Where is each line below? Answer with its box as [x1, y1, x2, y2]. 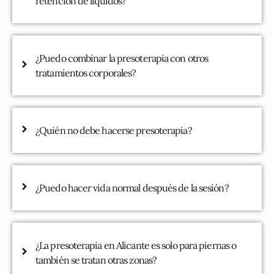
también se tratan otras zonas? [35, 254, 157, 267]
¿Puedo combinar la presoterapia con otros [35, 52, 209, 65]
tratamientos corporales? [35, 67, 136, 80]
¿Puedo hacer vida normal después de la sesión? [35, 182, 229, 194]
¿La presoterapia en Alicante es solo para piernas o [35, 239, 237, 252]
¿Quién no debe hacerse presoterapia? [35, 124, 192, 137]
